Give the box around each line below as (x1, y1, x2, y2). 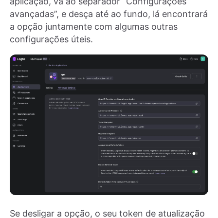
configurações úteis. (10, 34, 93, 44)
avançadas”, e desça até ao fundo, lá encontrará (10, 8, 208, 19)
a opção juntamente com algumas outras (10, 21, 178, 32)
